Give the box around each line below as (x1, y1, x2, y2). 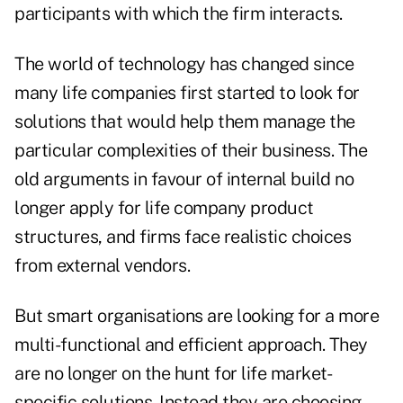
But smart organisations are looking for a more (14, 305, 379, 327)
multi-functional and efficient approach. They (14, 334, 368, 356)
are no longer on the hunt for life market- (14, 363, 332, 385)
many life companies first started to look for (14, 82, 360, 104)
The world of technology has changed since (14, 53, 354, 76)
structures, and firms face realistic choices (14, 226, 351, 248)
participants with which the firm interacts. (14, 3, 343, 25)
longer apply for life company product (14, 197, 314, 219)
